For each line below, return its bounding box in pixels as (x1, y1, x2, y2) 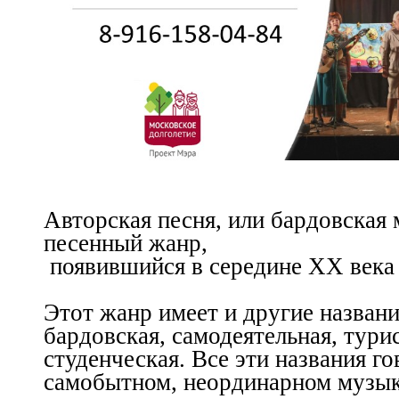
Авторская (44, 207, 158, 234)
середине (209, 253, 308, 281)
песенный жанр (44, 230, 201, 257)
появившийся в (50, 253, 209, 281)
